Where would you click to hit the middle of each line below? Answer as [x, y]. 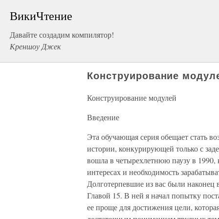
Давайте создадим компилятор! [62, 34]
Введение [103, 117]
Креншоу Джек [35, 46]
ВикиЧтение [41, 16]
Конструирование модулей [132, 98]
